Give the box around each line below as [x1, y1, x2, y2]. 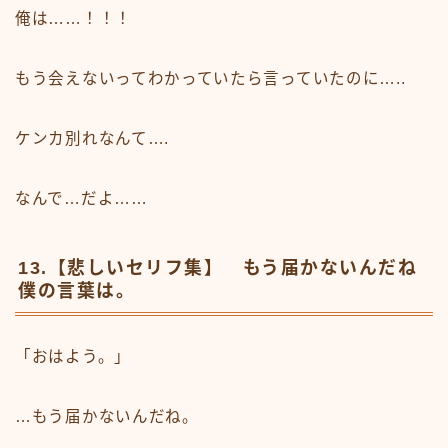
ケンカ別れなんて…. [15, 129, 169, 147]
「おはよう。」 [15, 348, 131, 366]
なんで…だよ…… [15, 189, 148, 207]
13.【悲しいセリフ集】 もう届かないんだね [18, 258, 417, 279]
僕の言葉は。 [18, 281, 135, 302]
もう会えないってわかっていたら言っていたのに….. [15, 69, 406, 87]
